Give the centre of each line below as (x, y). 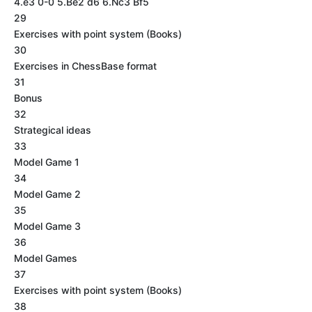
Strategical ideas (53, 130)
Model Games (46, 258)
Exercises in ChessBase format (85, 66)
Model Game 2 (47, 194)
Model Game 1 (47, 162)
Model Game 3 (47, 226)
